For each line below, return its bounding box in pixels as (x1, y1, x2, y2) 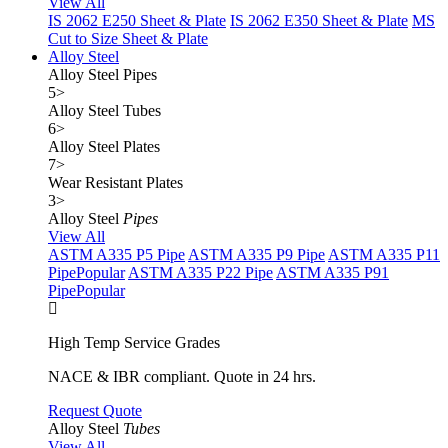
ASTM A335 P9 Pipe (188, 246, 325, 263)
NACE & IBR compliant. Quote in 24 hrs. (48, 368, 316, 385)
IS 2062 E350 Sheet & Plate (230, 12, 408, 29)
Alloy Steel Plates (48, 138, 160, 155)
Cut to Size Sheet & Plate (48, 30, 208, 47)
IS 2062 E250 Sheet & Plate (48, 12, 226, 29)
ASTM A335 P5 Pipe (48, 246, 185, 263)
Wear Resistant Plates (48, 174, 183, 191)
